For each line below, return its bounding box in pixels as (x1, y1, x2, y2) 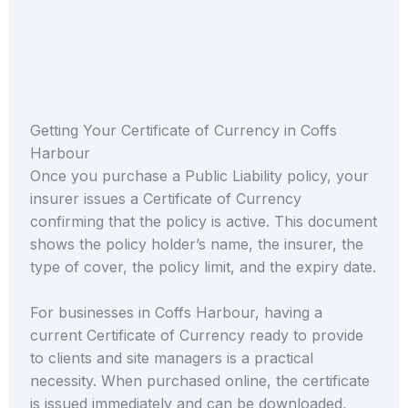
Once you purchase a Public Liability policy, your (29, 166, 369, 185)
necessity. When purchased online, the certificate (29, 372, 370, 391)
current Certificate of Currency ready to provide (29, 326, 363, 345)
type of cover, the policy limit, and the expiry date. (29, 257, 376, 276)
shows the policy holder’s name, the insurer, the (29, 234, 363, 253)
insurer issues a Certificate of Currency (29, 189, 301, 208)
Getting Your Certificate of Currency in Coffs (29, 120, 337, 139)
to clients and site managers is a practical (29, 349, 313, 368)
